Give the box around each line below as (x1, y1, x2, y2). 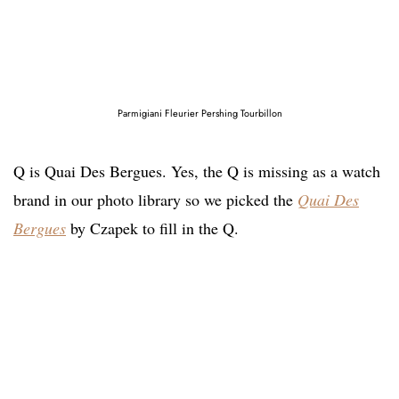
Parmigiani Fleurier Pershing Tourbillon (117, 105, 282, 120)
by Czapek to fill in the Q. (66, 216, 239, 239)
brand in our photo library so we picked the (13, 188, 297, 210)
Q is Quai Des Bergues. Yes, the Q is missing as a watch (13, 159, 380, 182)
